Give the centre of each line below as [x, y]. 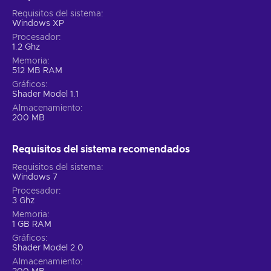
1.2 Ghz [26, 47]
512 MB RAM [37, 71]
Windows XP [38, 24]
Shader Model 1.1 [45, 95]
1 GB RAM [32, 225]
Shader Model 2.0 [48, 248]
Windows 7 [35, 178]
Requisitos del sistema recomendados [101, 150]
